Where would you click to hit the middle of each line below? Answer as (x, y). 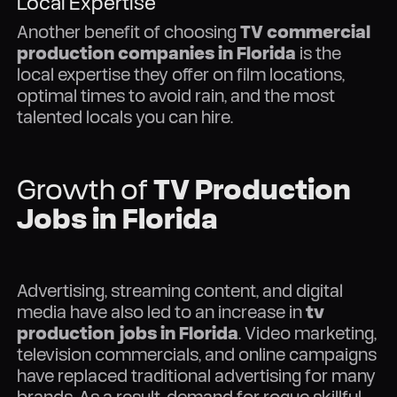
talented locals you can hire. (125, 116)
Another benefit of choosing (129, 31)
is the (319, 52)
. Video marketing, (308, 332)
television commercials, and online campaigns (197, 354)
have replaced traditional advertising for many (197, 375)
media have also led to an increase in (162, 311)
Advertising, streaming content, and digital (180, 290)
